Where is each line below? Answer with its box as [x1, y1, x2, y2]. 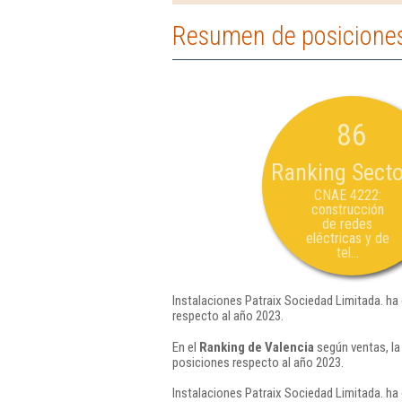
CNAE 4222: [313, 187, 381, 204]
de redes [322, 215, 372, 232]
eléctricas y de [305, 230, 389, 247]
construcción [310, 201, 384, 218]
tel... [336, 244, 359, 261]
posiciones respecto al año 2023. [172, 354, 344, 371]
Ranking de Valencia [199, 338, 314, 355]
